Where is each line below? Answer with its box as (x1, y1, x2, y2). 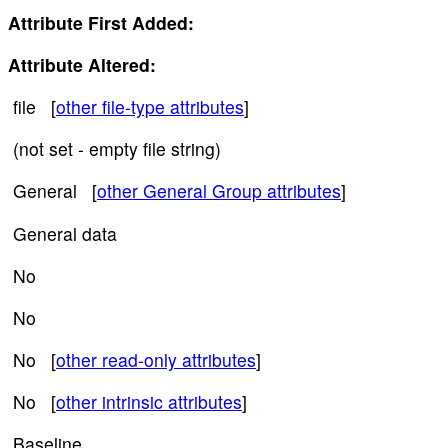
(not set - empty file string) (8, 136, 221, 162)
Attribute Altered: (8, 52, 156, 78)
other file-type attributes (56, 94, 244, 120)
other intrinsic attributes (56, 388, 242, 414)
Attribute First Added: (8, 10, 194, 36)
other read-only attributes (56, 346, 256, 372)
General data (8, 220, 117, 246)
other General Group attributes (97, 178, 341, 204)
